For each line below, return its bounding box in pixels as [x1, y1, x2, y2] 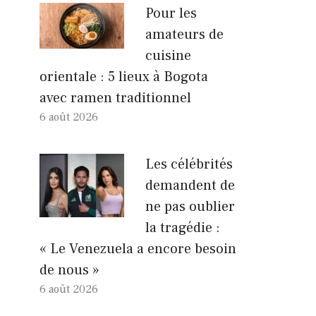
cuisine [145, 46, 191, 65]
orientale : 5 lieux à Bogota [39, 67, 208, 86]
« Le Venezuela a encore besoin [39, 239, 236, 258]
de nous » [39, 260, 99, 279]
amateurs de [145, 25, 224, 44]
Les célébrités [145, 154, 233, 174]
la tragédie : [145, 218, 220, 237]
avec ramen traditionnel [39, 88, 191, 107]
